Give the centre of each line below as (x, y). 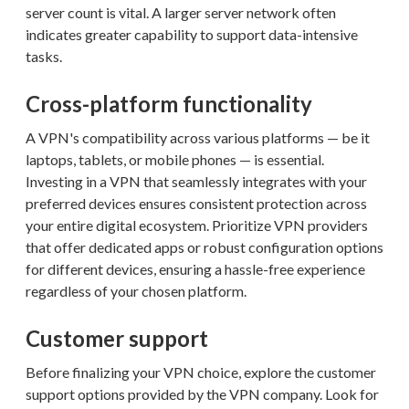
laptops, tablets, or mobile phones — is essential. (175, 159)
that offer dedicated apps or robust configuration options (204, 246)
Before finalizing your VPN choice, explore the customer (201, 372)
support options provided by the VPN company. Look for (202, 393)
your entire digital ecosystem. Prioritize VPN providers (197, 225)
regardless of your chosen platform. (136, 290)
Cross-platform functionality (169, 103)
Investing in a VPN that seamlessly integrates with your (196, 181)
